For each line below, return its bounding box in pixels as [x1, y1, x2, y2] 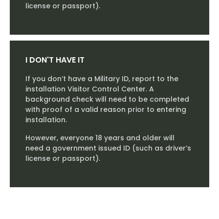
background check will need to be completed [25, 94, 189, 105]
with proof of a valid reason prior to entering [25, 105, 186, 115]
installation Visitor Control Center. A [25, 84, 154, 94]
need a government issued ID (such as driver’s [25, 143, 191, 153]
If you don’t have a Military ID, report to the [25, 74, 178, 84]
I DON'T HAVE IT [25, 54, 85, 66]
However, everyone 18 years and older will [25, 133, 175, 143]
